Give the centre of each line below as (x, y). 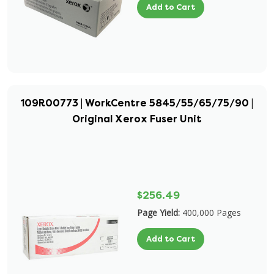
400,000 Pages (212, 213)
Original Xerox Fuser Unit (137, 119)
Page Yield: (158, 213)
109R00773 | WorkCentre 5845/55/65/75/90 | (137, 103)
